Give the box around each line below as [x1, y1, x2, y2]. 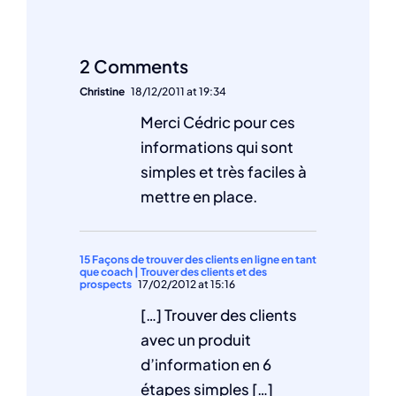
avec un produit [141, 329, 251, 349]
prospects [80, 277, 132, 291]
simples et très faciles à [141, 161, 307, 181]
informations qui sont [141, 136, 293, 156]
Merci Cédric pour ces [141, 111, 295, 132]
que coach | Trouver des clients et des [80, 264, 267, 278]
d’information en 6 [141, 354, 271, 374]
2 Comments [80, 54, 188, 77]
